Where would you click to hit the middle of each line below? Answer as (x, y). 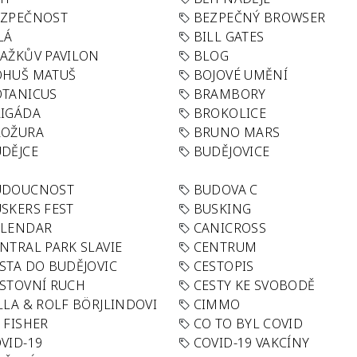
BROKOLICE (229, 113)
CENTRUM (225, 247)
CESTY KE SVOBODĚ (254, 285)
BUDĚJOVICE (231, 151)
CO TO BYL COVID (248, 324)
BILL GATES (229, 37)
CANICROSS (229, 228)
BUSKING (222, 209)
